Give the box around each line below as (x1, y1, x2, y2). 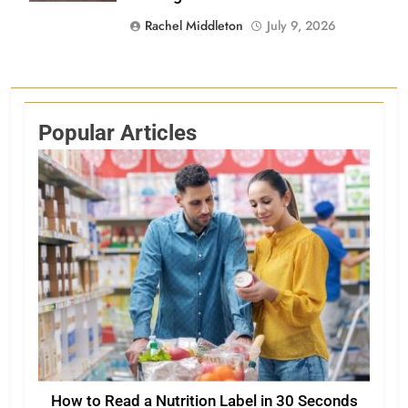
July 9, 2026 (267, 16, 336, 36)
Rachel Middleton (145, 16, 243, 36)
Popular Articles (38, 120, 197, 146)
